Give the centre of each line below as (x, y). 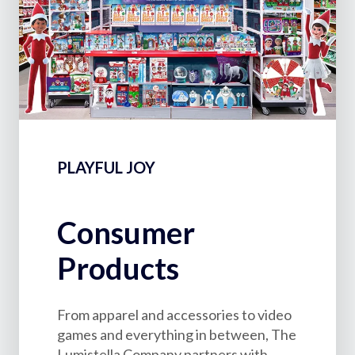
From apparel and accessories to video (174, 315)
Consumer (126, 233)
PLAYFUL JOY (106, 168)
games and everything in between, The (177, 335)
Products (118, 268)
